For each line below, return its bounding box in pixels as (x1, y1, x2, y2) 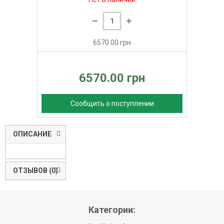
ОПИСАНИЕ (13, 130, 51, 138)
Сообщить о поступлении (70, 99, 154, 108)
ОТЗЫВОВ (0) (13, 166, 58, 175)
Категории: (88, 204, 135, 215)
